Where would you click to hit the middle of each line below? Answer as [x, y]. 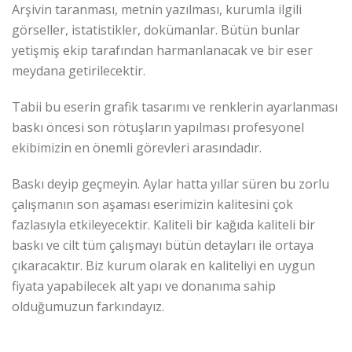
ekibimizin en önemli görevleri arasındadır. [137, 148]
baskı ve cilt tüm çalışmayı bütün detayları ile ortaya [163, 245]
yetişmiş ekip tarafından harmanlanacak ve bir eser [162, 50]
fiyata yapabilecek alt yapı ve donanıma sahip [144, 286]
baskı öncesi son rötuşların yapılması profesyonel [158, 127]
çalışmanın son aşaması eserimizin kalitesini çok [152, 204]
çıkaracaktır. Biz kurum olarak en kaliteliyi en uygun [163, 266]
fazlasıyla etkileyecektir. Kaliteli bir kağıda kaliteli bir [163, 225]
